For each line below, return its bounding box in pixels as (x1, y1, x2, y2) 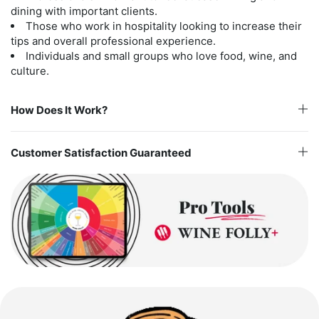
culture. (11, 63, 49, 78)
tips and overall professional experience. (11, 33, 216, 48)
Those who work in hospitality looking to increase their (26, 19, 302, 33)
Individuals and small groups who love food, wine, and (26, 48, 297, 63)
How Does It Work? (11, 103, 108, 117)
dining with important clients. (11, 4, 157, 18)
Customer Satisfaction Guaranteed (11, 145, 192, 159)
